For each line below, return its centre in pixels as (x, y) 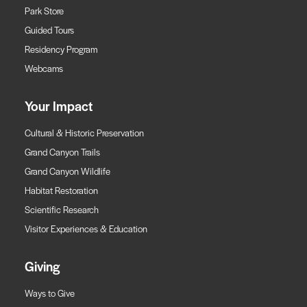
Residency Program (61, 49)
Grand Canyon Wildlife (67, 171)
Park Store (44, 10)
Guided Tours (49, 29)
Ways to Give (50, 293)
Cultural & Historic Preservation (84, 132)
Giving (42, 266)
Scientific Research (62, 209)
